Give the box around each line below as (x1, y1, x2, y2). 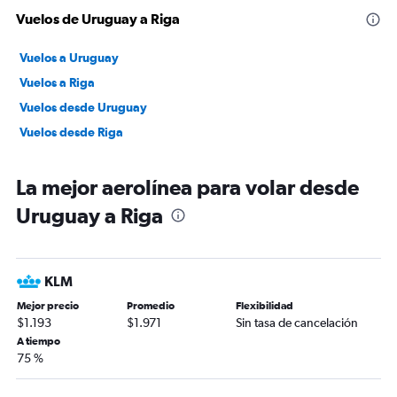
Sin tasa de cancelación (236, 315, 359, 331)
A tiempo (17, 335, 60, 348)
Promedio (126, 300, 175, 313)
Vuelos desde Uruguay (19, 100, 147, 115)
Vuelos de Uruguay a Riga (16, 11, 180, 27)
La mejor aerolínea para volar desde (16, 175, 359, 200)
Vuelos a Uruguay (19, 51, 119, 66)
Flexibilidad (236, 300, 294, 313)
